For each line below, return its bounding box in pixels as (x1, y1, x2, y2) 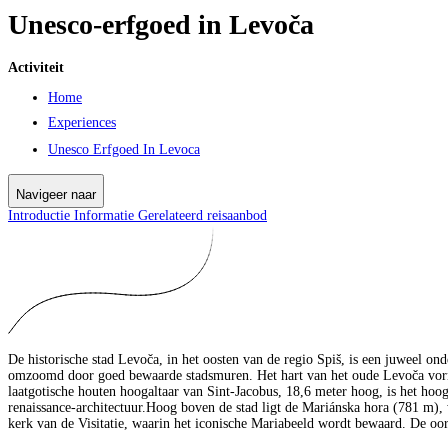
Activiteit (8, 59, 64, 75)
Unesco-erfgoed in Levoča (8, 8, 314, 40)
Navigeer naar (16, 186, 96, 202)
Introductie (8, 207, 74, 223)
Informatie (74, 207, 138, 223)
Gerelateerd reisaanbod (138, 207, 267, 223)
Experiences (48, 114, 116, 130)
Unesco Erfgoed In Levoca (48, 141, 200, 157)
